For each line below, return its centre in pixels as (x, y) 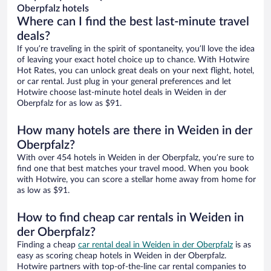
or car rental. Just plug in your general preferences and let (124, 82)
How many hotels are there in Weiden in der (135, 131)
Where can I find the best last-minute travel (133, 22)
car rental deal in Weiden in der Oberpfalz (155, 245)
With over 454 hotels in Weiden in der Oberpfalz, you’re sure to (135, 158)
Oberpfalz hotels (53, 9)
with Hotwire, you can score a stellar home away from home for (136, 180)
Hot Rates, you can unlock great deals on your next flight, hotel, (135, 71)
